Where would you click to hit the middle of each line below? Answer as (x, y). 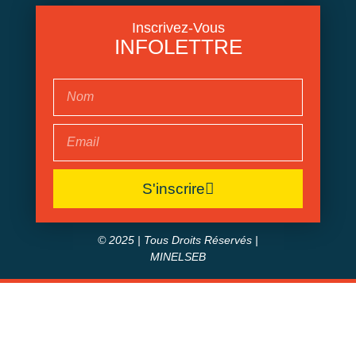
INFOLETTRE (178, 46)
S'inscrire (174, 188)
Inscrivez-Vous (178, 27)
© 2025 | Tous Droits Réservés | (178, 240)
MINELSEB (178, 257)
